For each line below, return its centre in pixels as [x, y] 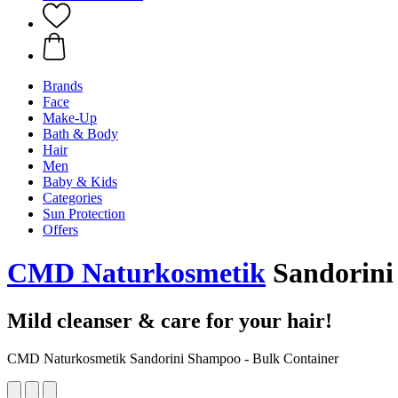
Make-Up [70, 118]
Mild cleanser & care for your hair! [170, 320]
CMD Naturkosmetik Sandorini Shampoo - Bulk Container [173, 358]
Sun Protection [84, 214]
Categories [72, 198]
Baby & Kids [80, 182]
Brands [63, 86]
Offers [60, 230]
